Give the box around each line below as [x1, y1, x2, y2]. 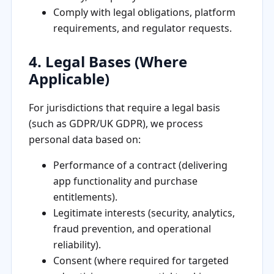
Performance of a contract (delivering [53, 158, 228, 172]
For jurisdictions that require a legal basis [28, 100, 220, 114]
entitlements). [53, 190, 117, 204]
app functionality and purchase [53, 174, 198, 188]
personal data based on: [28, 132, 141, 146]
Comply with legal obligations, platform [53, 5, 235, 19]
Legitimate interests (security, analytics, [53, 206, 235, 220]
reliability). [53, 237, 101, 251]
